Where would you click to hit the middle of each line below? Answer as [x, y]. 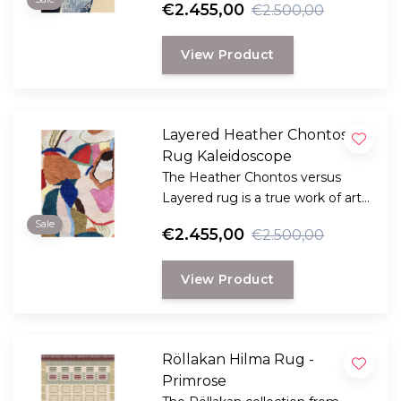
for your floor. [204, 218]
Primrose [195, 381]
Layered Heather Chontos [255, 135]
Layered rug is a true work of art [262, 198]
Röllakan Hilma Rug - [239, 359]
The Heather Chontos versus [252, 177]
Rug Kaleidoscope [227, 156]
